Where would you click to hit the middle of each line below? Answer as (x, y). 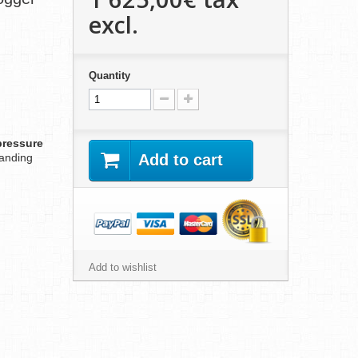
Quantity (109, 76)
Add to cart (180, 160)
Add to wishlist (122, 268)
